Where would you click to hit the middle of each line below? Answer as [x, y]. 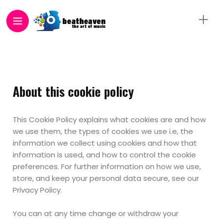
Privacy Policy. [38, 190]
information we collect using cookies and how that [105, 143]
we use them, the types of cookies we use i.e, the [103, 131]
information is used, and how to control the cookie [105, 155]
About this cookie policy [74, 91]
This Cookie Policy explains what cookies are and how [109, 120]
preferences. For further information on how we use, [107, 166]
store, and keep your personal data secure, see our [106, 178]
